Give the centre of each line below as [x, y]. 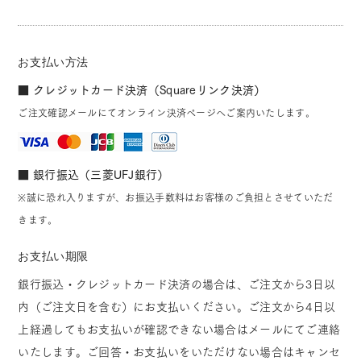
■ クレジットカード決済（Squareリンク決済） [142, 90]
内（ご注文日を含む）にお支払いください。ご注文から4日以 [177, 307]
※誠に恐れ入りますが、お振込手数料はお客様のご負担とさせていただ [176, 197]
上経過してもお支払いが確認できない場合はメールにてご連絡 [179, 329]
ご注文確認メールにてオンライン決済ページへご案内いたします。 [166, 113]
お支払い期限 [53, 256]
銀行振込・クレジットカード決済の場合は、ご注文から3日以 [177, 284]
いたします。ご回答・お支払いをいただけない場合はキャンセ [179, 352]
